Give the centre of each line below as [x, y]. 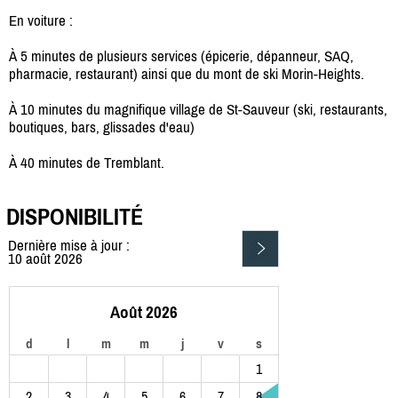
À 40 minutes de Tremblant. [87, 162]
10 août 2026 [45, 259]
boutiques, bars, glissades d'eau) [102, 127]
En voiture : [41, 20]
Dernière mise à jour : [69, 246]
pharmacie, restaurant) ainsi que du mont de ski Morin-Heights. [187, 73]
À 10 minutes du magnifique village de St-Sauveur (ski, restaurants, [198, 109]
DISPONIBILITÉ [75, 217]
